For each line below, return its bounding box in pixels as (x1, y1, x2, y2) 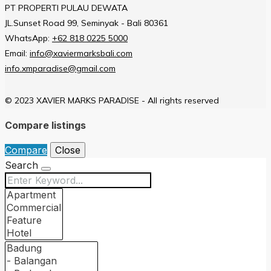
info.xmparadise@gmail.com (5, 62, 116, 74)
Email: (5, 47, 30, 59)
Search (5, 158, 41, 171)
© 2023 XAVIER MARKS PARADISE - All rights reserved (5, 94, 219, 106)
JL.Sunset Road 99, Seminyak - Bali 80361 (5, 17, 168, 28)
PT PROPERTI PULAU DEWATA (5, 2, 128, 13)
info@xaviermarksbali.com (30, 47, 132, 59)
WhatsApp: (5, 32, 52, 44)
